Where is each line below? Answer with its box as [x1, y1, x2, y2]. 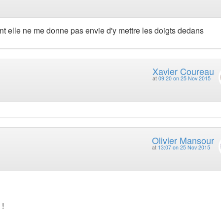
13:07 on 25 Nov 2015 [157, 143, 210, 151]
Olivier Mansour [151, 133, 214, 147]
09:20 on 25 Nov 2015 [158, 74, 211, 82]
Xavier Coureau [152, 64, 214, 77]
